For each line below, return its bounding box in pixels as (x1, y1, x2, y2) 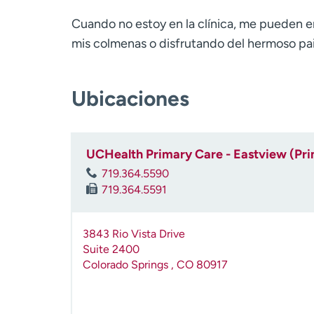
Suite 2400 (83, 243, 139, 257)
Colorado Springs (83, 258, 171, 272)
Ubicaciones (71, 86, 189, 111)
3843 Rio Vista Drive (83, 227, 185, 241)
